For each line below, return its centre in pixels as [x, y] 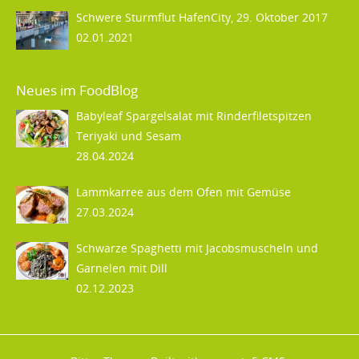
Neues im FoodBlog [77, 90]
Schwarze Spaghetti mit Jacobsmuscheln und [197, 248]
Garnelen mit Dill [122, 268]
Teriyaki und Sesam [129, 135]
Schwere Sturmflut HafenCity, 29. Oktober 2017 [202, 17]
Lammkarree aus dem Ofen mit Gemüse [184, 192]
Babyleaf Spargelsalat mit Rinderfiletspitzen [194, 115]
